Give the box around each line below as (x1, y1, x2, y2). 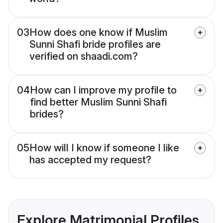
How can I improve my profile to (30, 84, 177, 97)
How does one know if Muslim (29, 26, 168, 39)
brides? (30, 108, 64, 120)
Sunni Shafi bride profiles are (29, 38, 161, 51)
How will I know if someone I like (29, 142, 179, 154)
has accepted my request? (29, 154, 151, 166)
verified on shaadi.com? (29, 50, 138, 63)
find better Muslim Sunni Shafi (30, 96, 167, 109)
